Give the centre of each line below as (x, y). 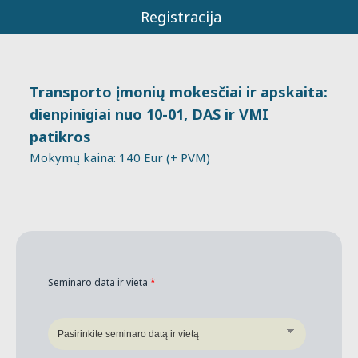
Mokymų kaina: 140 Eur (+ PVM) (120, 157)
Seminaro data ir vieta (99, 282)
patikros (61, 136)
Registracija (181, 16)
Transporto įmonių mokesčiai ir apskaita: (179, 91)
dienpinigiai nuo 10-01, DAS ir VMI (149, 114)
